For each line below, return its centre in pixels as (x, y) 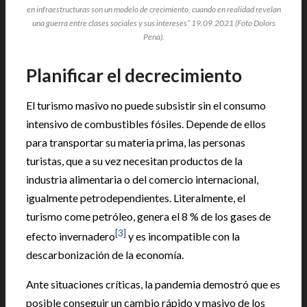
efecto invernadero (71, 236)
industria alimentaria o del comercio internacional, (142, 179)
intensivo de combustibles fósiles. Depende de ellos (146, 123)
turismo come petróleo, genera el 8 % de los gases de (148, 216)
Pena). (153, 36)
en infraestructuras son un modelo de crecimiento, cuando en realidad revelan (153, 9)
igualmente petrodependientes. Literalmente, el (136, 197)
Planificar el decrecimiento (134, 75)
